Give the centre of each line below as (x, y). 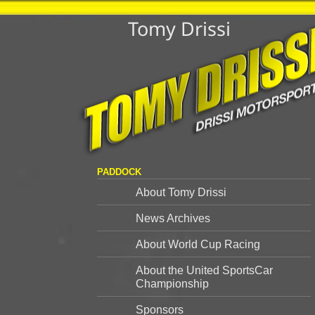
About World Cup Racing (198, 244)
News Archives (173, 218)
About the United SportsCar (204, 270)
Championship (172, 284)
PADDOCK (119, 172)
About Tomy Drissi (181, 192)
